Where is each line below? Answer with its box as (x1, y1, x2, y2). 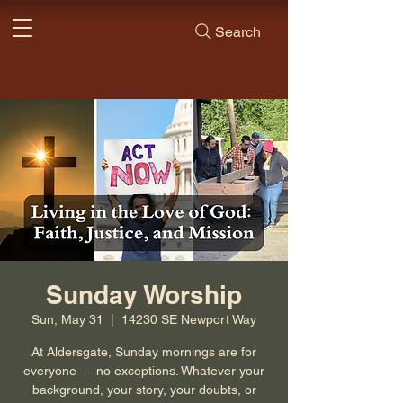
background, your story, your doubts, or (31, 382, 256, 397)
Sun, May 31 (31, 312, 103, 327)
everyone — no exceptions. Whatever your (23, 363, 264, 378)
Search (214, 22, 261, 40)
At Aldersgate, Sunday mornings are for (31, 345, 256, 359)
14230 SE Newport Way (121, 312, 256, 327)
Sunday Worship (46, 280, 242, 309)
